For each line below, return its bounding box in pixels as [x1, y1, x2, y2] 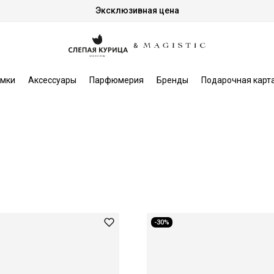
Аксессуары [28, 75, 76, 85]
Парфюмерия [89, 75, 144, 85]
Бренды [156, 75, 188, 85]
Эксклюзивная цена [95, 6, 179, 15]
